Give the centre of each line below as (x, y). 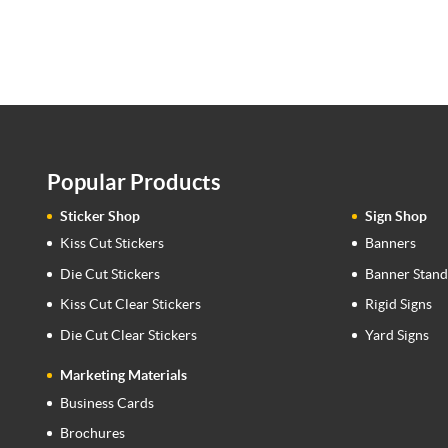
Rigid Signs (398, 304)
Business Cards (106, 402)
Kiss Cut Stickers (111, 243)
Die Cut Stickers (109, 273)
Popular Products (134, 181)
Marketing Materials (123, 375)
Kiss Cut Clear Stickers (130, 304)
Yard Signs (396, 335)
